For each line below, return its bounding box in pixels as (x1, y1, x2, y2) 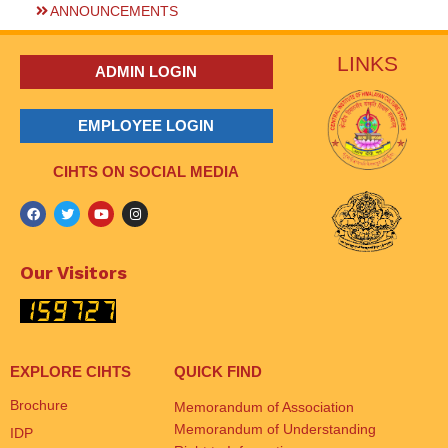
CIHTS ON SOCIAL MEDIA (53, 163, 240, 181)
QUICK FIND (174, 362, 263, 380)
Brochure (10, 396, 68, 413)
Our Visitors (20, 261, 127, 283)
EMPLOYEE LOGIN (78, 117, 215, 135)
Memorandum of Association (174, 398, 355, 415)
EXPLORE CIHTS (10, 362, 131, 380)
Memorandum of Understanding (174, 420, 377, 437)
